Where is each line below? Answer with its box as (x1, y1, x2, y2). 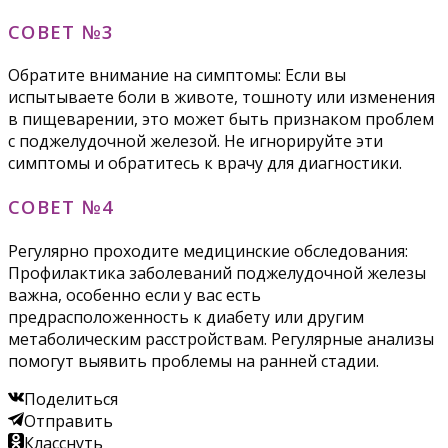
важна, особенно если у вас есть (8, 283, 261, 306)
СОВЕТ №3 (8, 18, 115, 44)
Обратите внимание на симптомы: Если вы (8, 64, 346, 87)
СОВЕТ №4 (8, 194, 115, 220)
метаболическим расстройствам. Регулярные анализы (8, 327, 434, 350)
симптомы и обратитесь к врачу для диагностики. (8, 152, 402, 175)
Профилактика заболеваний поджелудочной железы (8, 261, 426, 284)
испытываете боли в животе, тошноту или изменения (8, 86, 435, 109)
